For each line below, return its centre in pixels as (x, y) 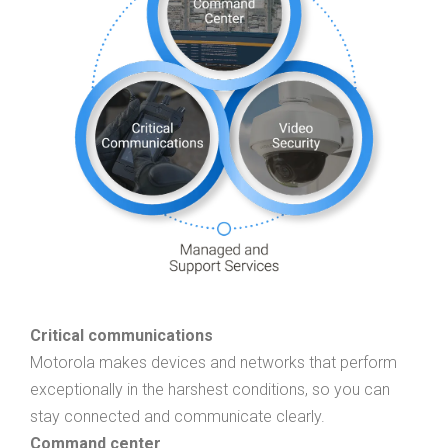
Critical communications (121, 335)
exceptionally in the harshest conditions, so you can (210, 389)
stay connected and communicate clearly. (177, 416)
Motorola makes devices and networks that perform (213, 362)
